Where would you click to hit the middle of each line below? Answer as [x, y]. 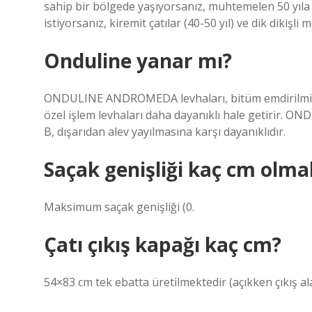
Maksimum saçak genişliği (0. [119, 207]
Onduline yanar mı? [138, 61]
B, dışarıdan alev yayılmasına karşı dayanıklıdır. [165, 132]
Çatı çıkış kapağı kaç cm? [163, 244]
